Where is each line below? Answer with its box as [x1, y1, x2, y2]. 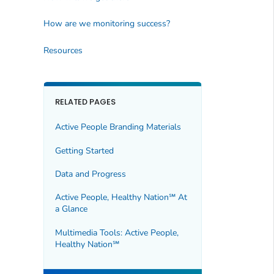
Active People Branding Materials [54, 121, 181, 133]
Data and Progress [54, 168, 126, 180]
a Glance [54, 203, 87, 215]
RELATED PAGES [54, 95, 116, 108]
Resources [43, 44, 83, 56]
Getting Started [54, 144, 114, 157]
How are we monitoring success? [43, 18, 170, 30]
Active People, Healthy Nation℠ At [54, 191, 187, 204]
